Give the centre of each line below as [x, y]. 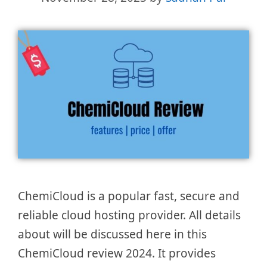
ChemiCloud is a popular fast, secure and [129, 196]
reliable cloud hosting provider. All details [129, 215]
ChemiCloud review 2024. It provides [117, 254]
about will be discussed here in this [112, 235]
